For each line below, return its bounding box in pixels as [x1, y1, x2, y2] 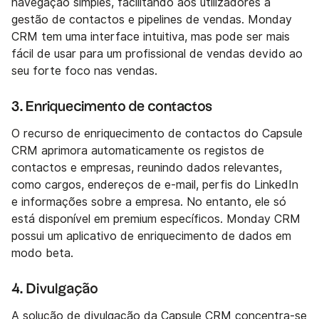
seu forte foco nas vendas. [11, 64, 157, 78]
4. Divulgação [11, 282, 98, 297]
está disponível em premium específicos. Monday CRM [11, 212, 300, 226]
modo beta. [11, 246, 73, 261]
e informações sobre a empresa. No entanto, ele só [11, 195, 286, 209]
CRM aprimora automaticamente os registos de [11, 144, 264, 158]
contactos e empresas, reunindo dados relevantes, [11, 161, 282, 175]
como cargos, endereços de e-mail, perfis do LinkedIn [11, 178, 298, 192]
